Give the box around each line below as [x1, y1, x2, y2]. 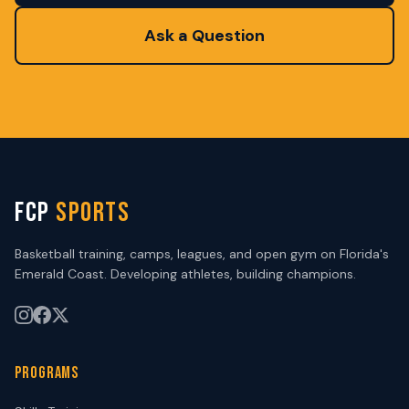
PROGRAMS [15, 363, 79, 383]
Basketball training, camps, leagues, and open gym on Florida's [15, 246, 389, 262]
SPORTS [56, 196, 130, 229]
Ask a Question [144, 25, 265, 47]
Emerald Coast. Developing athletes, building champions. [15, 266, 356, 282]
